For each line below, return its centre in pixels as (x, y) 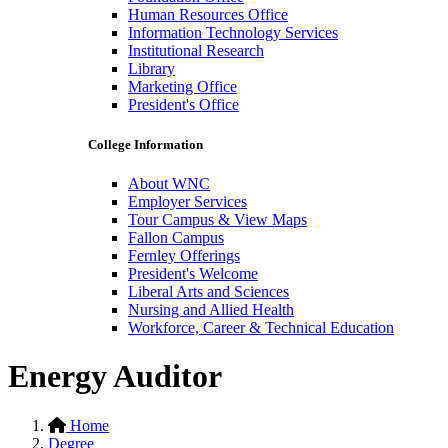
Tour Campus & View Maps (217, 219)
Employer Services (187, 201)
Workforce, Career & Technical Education (261, 327)
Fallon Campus (176, 237)
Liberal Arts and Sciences (208, 291)
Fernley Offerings (184, 255)
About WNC (169, 183)
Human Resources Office (208, 15)
